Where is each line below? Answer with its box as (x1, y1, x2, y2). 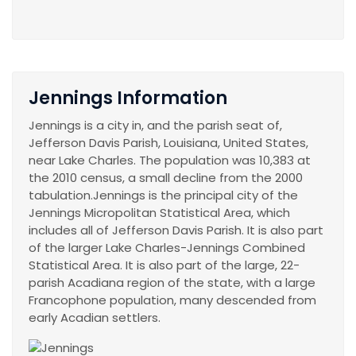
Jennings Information (29, 86, 227, 111)
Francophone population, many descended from (29, 292, 316, 309)
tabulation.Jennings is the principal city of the (29, 187, 298, 204)
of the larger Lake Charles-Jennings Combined (29, 239, 305, 257)
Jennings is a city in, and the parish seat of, (29, 117, 282, 134)
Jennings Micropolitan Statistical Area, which (29, 204, 290, 222)
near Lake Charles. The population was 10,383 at (29, 152, 311, 169)
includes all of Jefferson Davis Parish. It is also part (29, 222, 323, 239)
